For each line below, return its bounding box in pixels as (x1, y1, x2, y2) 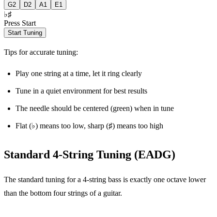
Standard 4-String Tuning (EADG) (4, 148, 175, 161)
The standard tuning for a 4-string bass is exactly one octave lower (4, 175, 206, 184)
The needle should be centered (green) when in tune (15, 104, 174, 112)
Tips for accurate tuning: (4, 47, 78, 56)
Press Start (4, 18, 36, 27)
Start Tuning (8, 29, 42, 36)
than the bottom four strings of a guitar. (4, 188, 122, 197)
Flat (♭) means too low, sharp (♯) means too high (15, 121, 163, 130)
